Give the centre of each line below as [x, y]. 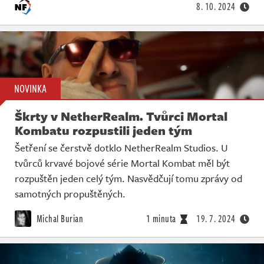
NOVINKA [30, 88]
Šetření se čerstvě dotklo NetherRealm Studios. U [121, 147]
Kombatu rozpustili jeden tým [103, 130]
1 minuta [161, 218]
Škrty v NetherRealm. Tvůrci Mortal [121, 116]
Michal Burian [59, 218]
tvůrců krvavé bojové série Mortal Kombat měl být [122, 163]
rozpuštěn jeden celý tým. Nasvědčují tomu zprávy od [128, 178]
